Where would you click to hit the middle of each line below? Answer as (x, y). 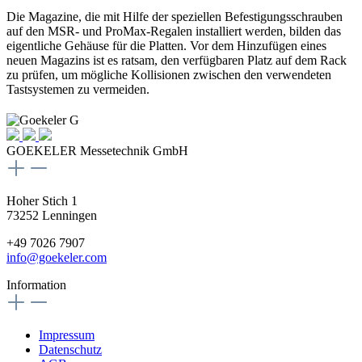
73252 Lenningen (52, 215)
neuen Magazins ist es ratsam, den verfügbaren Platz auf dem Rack (177, 60)
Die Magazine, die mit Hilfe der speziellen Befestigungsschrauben (175, 16)
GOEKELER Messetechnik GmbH (97, 150)
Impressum (67, 335)
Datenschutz (70, 349)
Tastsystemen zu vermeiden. (78, 89)
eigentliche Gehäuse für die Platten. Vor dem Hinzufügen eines (166, 45)
